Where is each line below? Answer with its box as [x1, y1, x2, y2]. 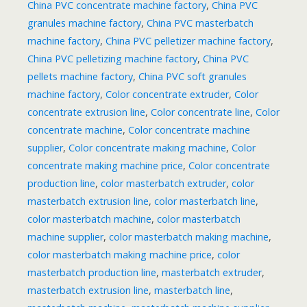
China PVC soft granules [138, 70, 247, 84]
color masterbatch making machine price [27, 248, 212, 262]
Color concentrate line [151, 106, 250, 119]
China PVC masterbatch [147, 16, 254, 30]
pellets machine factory [27, 70, 133, 84]
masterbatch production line [27, 266, 156, 280]
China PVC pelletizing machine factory [27, 52, 197, 66]
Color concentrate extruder [106, 88, 229, 101]
